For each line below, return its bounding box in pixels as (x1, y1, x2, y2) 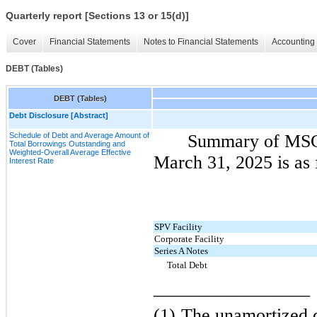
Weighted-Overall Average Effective (9, 147, 131, 156)
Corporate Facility (154, 233, 225, 244)
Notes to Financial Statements (144, 37, 258, 47)
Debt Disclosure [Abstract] (9, 110, 108, 120)
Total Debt (167, 259, 208, 270)
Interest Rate (9, 156, 54, 165)
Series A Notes (154, 245, 209, 256)
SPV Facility (154, 221, 203, 232)
